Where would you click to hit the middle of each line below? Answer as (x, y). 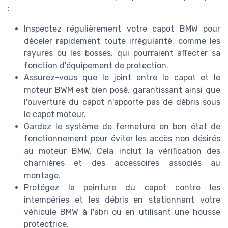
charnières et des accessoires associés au (122, 163)
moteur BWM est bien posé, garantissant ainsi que (122, 90)
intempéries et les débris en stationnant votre (122, 200)
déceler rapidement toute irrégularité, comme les (122, 41)
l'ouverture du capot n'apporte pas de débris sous (122, 102)
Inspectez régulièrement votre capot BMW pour (122, 29)
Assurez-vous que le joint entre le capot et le (122, 78)
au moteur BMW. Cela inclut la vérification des (122, 151)
